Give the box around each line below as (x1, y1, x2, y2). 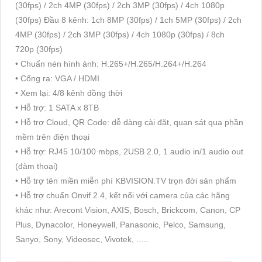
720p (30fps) (15, 44, 63, 54)
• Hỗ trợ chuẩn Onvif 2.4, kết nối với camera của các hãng (15, 190, 230, 200)
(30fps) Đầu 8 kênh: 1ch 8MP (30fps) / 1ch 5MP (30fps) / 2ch (15, 15, 242, 25)
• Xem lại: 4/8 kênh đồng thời (15, 88, 122, 98)
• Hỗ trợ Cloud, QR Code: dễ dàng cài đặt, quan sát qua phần (15, 117, 243, 127)
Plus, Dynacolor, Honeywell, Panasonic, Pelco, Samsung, (15, 219, 226, 229)
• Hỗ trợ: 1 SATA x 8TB (15, 102, 99, 112)
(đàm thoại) (15, 161, 58, 171)
